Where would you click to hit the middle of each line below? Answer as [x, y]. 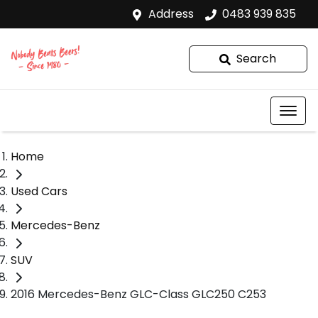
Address [171, 14]
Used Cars [39, 191]
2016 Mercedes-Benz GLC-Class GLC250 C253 [138, 295]
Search [257, 59]
